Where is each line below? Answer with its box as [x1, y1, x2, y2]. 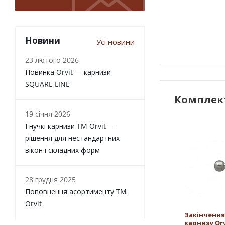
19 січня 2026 [25, 109, 70, 119]
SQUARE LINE [25, 79, 70, 89]
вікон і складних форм [25, 145, 100, 155]
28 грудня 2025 [25, 175, 76, 184]
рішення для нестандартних [25, 133, 120, 143]
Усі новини [96, 37, 135, 47]
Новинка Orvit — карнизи [25, 67, 111, 77]
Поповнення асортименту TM [25, 187, 127, 196]
